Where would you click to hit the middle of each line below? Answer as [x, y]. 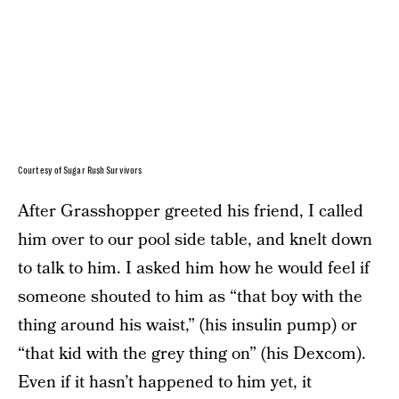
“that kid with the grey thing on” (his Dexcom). [192, 354]
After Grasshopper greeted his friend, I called [191, 212]
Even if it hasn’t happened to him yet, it [165, 383]
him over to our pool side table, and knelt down [195, 240]
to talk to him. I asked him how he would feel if [194, 269]
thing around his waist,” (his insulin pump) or [187, 326]
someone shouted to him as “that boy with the [190, 297]
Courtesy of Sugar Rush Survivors [80, 171]
